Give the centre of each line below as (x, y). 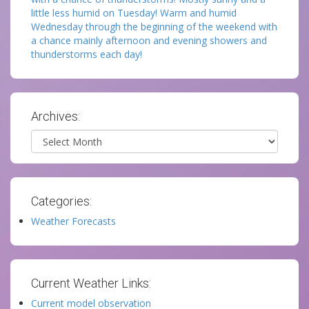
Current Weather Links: (91, 283)
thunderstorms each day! (87, 54)
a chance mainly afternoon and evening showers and (149, 40)
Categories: (61, 201)
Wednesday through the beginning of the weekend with (154, 27)
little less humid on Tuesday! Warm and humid (134, 13)
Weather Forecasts (73, 221)
